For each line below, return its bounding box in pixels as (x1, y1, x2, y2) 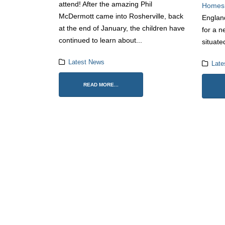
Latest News (68, 59, 104, 66)
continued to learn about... (59, 36, 142, 45)
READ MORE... (83, 82, 119, 88)
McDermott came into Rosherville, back (59, 12, 183, 21)
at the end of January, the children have (59, 24, 185, 33)
